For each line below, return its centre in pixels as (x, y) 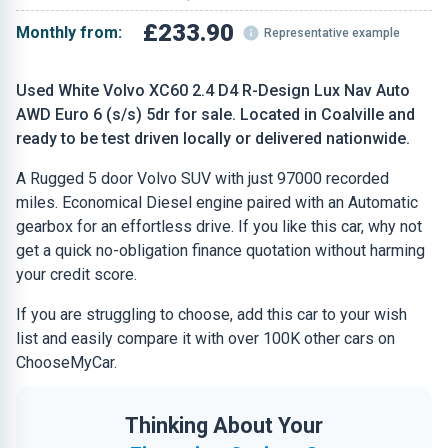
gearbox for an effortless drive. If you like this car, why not (219, 226)
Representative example (332, 33)
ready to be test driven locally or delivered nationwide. (213, 138)
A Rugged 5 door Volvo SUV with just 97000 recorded (202, 178)
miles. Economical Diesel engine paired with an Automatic (217, 202)
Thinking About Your (224, 425)
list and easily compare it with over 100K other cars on (205, 338)
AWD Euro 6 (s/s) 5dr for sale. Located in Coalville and (215, 114)
